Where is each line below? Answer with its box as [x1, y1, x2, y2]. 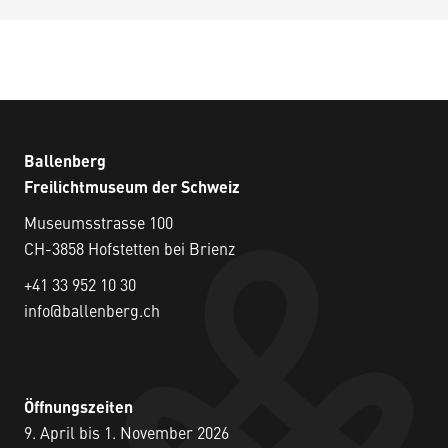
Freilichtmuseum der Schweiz [24, 180, 240, 197]
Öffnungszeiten [24, 400, 133, 417]
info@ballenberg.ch [24, 304, 160, 321]
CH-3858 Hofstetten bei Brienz [24, 242, 235, 259]
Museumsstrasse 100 [24, 216, 173, 233]
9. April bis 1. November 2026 [24, 426, 229, 443]
